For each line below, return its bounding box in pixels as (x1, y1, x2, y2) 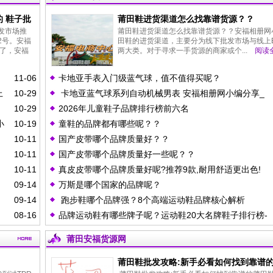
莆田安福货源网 (66, 234, 126, 244)
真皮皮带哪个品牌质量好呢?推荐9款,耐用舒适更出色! (58, 165, 268, 174)
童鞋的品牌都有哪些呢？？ (58, 119, 161, 129)
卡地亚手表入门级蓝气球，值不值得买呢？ (58, 73, 221, 83)
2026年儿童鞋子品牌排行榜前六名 (58, 104, 189, 113)
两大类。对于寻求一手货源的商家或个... (118, 46, 251, 55)
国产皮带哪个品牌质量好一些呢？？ (58, 149, 195, 159)
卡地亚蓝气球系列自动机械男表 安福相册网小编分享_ (58, 88, 264, 98)
